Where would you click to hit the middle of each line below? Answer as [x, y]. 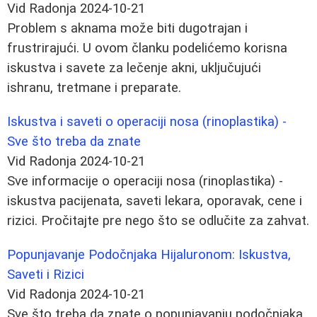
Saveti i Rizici [46, 274]
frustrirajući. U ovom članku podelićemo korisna [147, 48]
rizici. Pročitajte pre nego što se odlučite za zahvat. [158, 220]
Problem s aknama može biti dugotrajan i [127, 28]
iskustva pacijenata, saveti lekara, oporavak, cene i [155, 201]
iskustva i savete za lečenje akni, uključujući [134, 68]
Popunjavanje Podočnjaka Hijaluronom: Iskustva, [149, 254]
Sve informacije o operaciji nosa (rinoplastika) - [145, 181]
